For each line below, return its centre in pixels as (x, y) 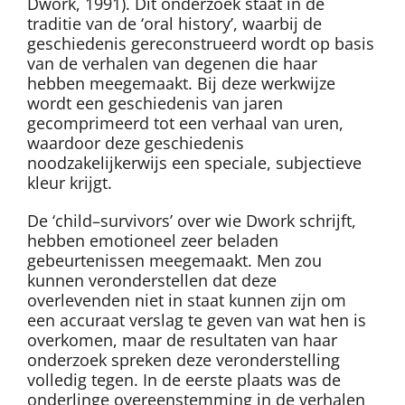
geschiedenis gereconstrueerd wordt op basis (201, 44)
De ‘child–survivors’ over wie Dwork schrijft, (192, 221)
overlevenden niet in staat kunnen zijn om (187, 301)
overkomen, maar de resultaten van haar (182, 340)
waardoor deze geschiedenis (136, 143)
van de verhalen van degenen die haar (172, 64)
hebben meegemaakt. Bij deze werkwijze (181, 84)
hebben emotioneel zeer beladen (153, 241)
